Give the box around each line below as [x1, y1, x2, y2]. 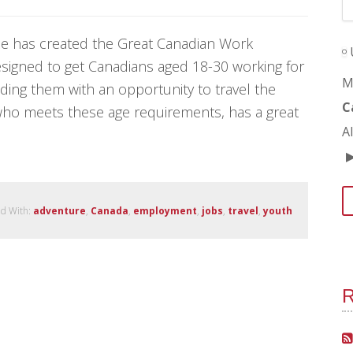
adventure [33, 203, 86, 217]
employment [133, 203, 197, 217]
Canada [91, 203, 128, 217]
